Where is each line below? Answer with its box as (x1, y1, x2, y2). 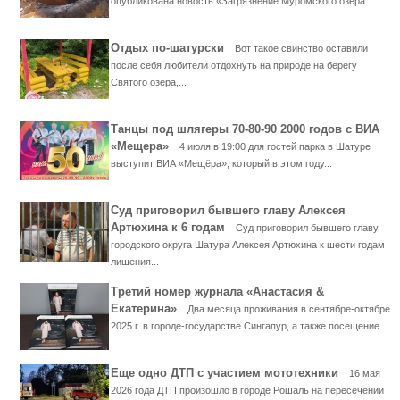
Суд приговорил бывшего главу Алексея (111, 204, 346, 217)
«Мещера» (111, 139, 179, 153)
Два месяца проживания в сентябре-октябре (187, 304, 390, 314)
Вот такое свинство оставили (235, 43, 368, 54)
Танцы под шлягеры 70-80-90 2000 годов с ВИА (111, 122, 379, 136)
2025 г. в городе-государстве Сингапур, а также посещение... (111, 321, 387, 331)
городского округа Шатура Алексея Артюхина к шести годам (111, 239, 385, 250)
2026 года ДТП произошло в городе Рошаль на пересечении (111, 385, 384, 396)
